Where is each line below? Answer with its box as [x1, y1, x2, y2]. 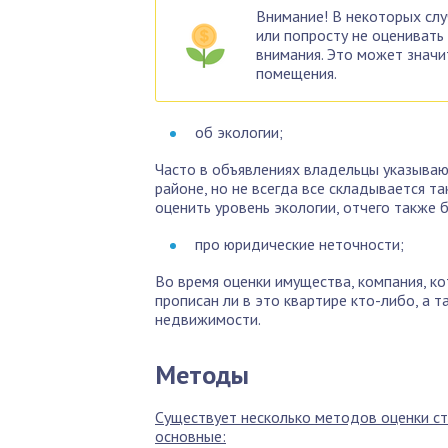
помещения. [256, 63, 337, 83]
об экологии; [195, 122, 283, 142]
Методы [155, 358, 249, 391]
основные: [155, 426, 226, 446]
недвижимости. [155, 309, 261, 329]
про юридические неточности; [195, 234, 404, 254]
